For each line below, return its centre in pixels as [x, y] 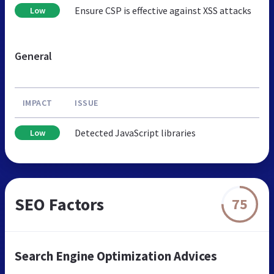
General [33, 56]
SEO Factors [59, 204]
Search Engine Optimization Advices [116, 256]
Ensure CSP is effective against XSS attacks [163, 10]
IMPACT [37, 102]
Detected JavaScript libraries [135, 132]
